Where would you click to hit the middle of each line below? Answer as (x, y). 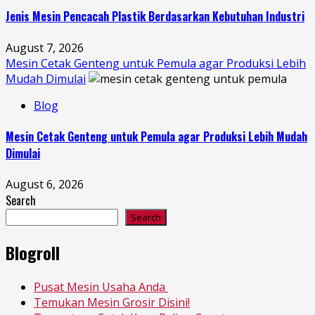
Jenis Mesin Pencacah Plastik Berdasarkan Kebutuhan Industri (155, 17)
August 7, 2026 (45, 47)
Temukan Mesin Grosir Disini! (112, 302)
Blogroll (33, 252)
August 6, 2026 (45, 185)
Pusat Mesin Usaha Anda (101, 287)
